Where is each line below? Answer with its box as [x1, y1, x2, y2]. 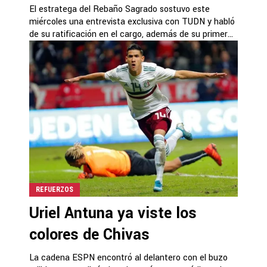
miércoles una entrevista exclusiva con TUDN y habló [29, 15, 235, 28]
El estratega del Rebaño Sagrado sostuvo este [29, 3, 210, 15]
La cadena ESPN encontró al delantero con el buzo [29, 252, 228, 264]
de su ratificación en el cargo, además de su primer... [29, 28, 233, 41]
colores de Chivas [29, 224, 150, 246]
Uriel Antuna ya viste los [29, 203, 197, 224]
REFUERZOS [36, 185, 73, 194]
